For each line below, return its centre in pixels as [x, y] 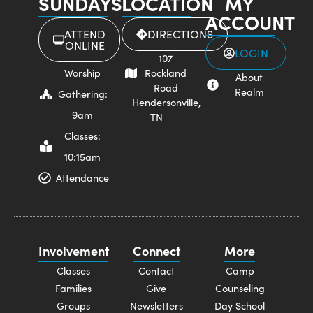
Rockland [166, 73]
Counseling [240, 288]
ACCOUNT [250, 22]
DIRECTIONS [181, 34]
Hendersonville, [156, 102]
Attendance [83, 178]
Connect [156, 251]
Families [73, 288]
